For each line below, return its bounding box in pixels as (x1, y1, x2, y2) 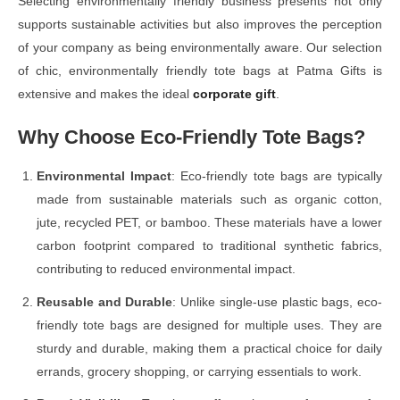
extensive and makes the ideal (18, 86, 193, 101)
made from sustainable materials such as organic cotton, (37, 191, 382, 206)
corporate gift (193, 86, 276, 101)
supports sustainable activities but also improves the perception (18, 16, 382, 31)
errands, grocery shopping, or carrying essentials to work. (37, 363, 362, 379)
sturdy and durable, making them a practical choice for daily (37, 340, 382, 355)
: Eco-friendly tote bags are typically (171, 168, 383, 183)
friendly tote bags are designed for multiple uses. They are (37, 317, 382, 332)
